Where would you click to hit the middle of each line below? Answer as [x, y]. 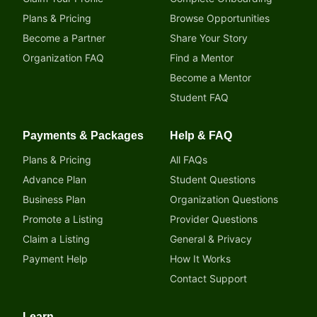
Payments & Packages [83, 136]
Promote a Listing [63, 219]
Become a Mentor [211, 77]
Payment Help [55, 259]
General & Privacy [211, 239]
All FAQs [189, 160]
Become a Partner [64, 38]
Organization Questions [224, 199]
